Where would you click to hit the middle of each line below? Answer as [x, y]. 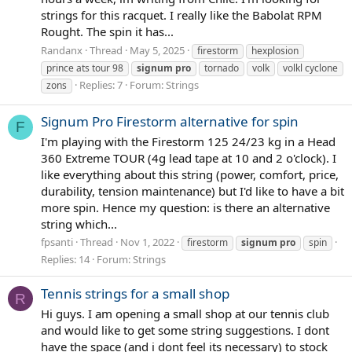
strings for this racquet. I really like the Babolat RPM [181, 15]
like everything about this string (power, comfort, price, [190, 174]
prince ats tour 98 [85, 68]
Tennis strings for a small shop [135, 293]
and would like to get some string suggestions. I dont [185, 330]
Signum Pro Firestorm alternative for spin [170, 121]
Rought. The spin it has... [107, 31]
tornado [222, 68]
